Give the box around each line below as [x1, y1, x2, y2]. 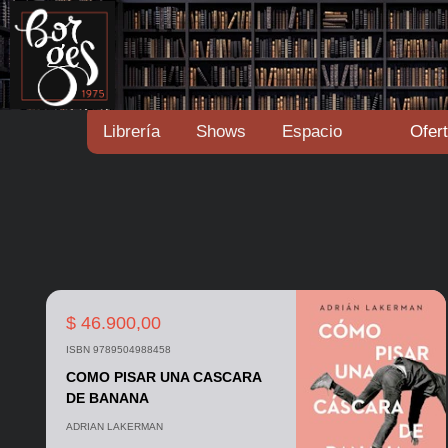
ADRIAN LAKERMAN [65, 421, 163, 432]
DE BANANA [65, 390, 149, 406]
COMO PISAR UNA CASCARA [65, 369, 261, 385]
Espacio [282, 122, 342, 141]
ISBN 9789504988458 [65, 344, 171, 355]
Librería [103, 122, 160, 141]
